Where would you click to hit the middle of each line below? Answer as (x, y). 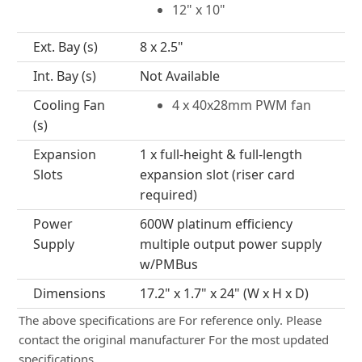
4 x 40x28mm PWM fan (241, 105)
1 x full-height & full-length (221, 154)
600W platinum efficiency (216, 224)
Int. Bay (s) (65, 76)
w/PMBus (168, 264)
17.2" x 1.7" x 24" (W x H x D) (224, 293)
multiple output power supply (230, 244)
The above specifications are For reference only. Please (170, 320)
